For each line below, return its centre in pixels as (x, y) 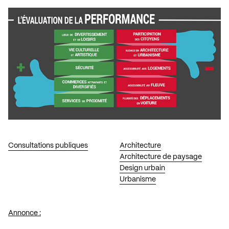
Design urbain (142, 168)
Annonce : (25, 213)
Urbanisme (138, 179)
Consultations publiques (48, 145)
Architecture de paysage (161, 157)
